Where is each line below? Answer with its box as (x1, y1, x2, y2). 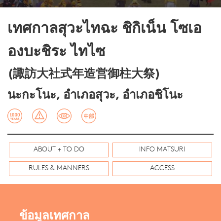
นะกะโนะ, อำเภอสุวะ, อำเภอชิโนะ (7, 90, 183, 102)
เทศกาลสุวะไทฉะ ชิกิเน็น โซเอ (7, 22, 202, 37)
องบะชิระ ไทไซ (7, 45, 105, 60)
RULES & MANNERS (28, 165, 89, 172)
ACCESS (149, 165, 175, 172)
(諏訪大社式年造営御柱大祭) (7, 69, 160, 80)
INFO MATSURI (139, 146, 185, 153)
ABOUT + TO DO (33, 146, 84, 153)
